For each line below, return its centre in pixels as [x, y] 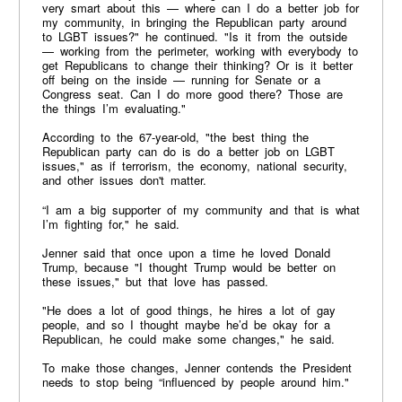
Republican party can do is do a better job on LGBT [188, 152]
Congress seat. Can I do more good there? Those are [192, 94]
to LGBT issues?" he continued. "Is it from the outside [194, 37]
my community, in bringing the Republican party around [194, 22]
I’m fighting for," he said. [110, 223]
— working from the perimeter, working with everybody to [200, 51]
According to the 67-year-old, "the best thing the [175, 137]
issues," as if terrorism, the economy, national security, [194, 166]
